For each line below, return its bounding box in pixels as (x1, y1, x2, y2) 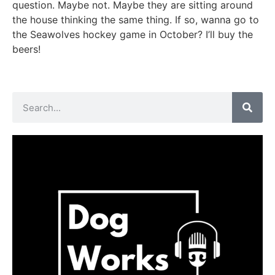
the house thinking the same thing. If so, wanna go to (12, 13, 259, 26)
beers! (12, 42, 41, 55)
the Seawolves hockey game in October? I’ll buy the (12, 28, 253, 41)
